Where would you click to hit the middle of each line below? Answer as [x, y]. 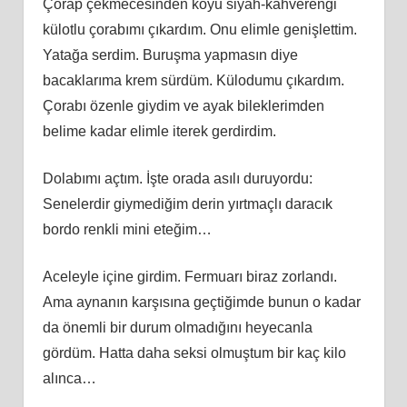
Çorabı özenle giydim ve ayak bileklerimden [183, 105]
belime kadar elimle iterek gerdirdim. [159, 131]
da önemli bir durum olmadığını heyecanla [177, 327]
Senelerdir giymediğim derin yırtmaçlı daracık [187, 203]
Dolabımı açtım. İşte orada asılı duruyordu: [177, 178]
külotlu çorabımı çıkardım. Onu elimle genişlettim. [199, 29]
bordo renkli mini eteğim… [127, 229]
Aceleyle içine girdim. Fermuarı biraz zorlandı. [189, 276]
